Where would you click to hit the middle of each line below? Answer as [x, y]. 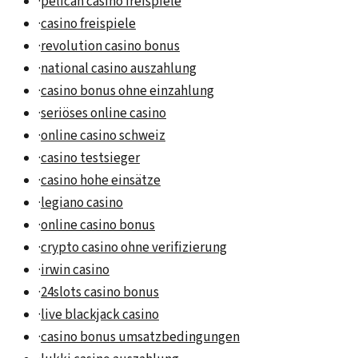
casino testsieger [90, 159]
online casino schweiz [103, 136]
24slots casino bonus [100, 293]
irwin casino [75, 270]
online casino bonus [98, 226]
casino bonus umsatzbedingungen [140, 338]
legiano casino [82, 203]
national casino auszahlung [119, 69]
